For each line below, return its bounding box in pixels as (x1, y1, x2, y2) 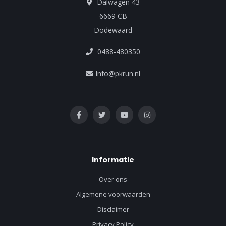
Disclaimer (97, 205, 129, 214)
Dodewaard (94, 25, 132, 35)
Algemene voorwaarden (76, 190, 150, 199)
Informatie (92, 155, 134, 165)
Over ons (99, 175, 127, 184)
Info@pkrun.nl (95, 69, 140, 79)
